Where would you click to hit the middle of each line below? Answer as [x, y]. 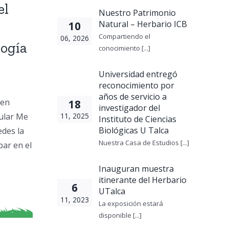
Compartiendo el [124, 36]
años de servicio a [132, 97]
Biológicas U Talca [133, 130]
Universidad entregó [138, 74]
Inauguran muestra [136, 169]
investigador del [129, 108]
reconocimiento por [136, 85]
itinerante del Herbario [142, 180]
